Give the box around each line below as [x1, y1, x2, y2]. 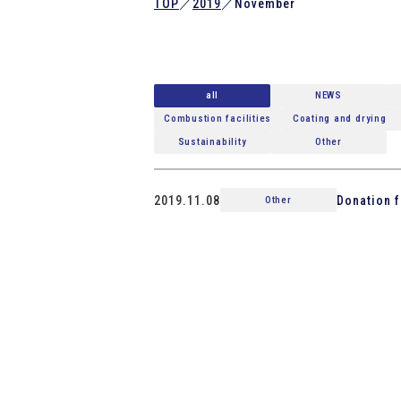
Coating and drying [292, 113, 387, 124]
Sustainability [177, 136, 247, 148]
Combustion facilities [164, 113, 272, 124]
